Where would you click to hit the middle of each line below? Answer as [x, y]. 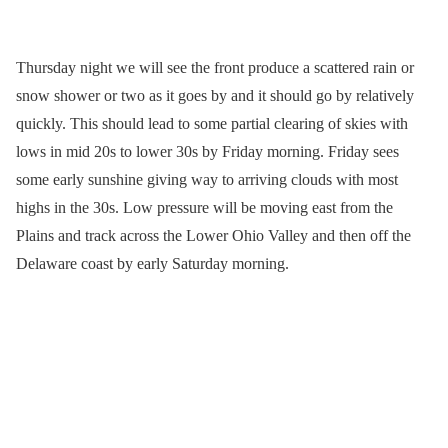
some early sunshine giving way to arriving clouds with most [207, 180]
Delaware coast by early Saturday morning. [152, 264]
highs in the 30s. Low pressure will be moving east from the [204, 208]
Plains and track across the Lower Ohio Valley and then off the [213, 236]
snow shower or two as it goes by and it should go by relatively [215, 96]
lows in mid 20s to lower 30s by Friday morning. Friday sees [207, 152]
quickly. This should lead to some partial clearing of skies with [212, 124]
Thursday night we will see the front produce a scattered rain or [215, 68]
